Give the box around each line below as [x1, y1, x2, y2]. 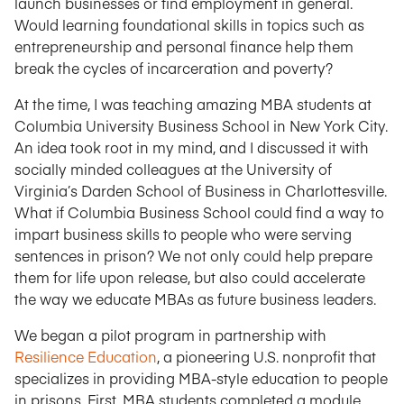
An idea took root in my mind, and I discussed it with [14, 137, 369, 157]
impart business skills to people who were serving [14, 224, 352, 243]
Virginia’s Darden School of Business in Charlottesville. [14, 180, 387, 200]
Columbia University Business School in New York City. [14, 115, 388, 135]
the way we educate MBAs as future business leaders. [14, 289, 376, 308]
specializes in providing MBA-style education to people [14, 368, 388, 388]
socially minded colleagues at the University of [14, 159, 332, 179]
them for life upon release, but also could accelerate [14, 267, 365, 287]
